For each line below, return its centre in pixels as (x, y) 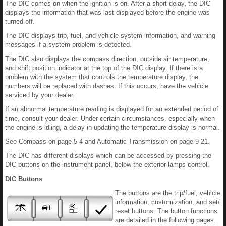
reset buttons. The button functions (166, 211)
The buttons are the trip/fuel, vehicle (168, 193)
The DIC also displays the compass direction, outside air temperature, (107, 59)
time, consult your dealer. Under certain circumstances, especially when (110, 118)
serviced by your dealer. (40, 95)
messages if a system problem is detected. (68, 45)
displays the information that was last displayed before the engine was (107, 12)
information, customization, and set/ (167, 202)
